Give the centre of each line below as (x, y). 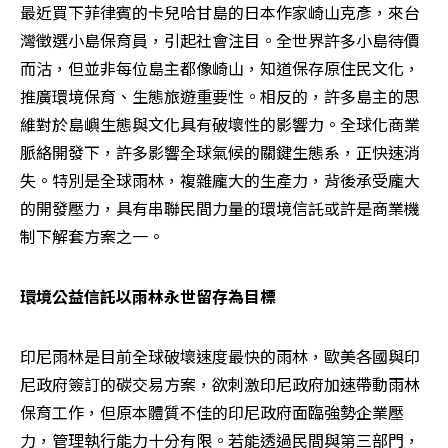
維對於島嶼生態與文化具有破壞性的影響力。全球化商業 (220, 124)
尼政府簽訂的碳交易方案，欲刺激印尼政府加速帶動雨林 (220, 384)
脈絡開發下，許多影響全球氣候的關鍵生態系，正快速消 (220, 152)
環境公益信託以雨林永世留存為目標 (148, 296)
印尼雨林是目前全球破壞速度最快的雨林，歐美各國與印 (220, 356)
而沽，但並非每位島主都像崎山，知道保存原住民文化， (220, 68)
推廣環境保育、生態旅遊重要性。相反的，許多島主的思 (220, 96)
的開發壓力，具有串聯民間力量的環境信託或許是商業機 (220, 208)
